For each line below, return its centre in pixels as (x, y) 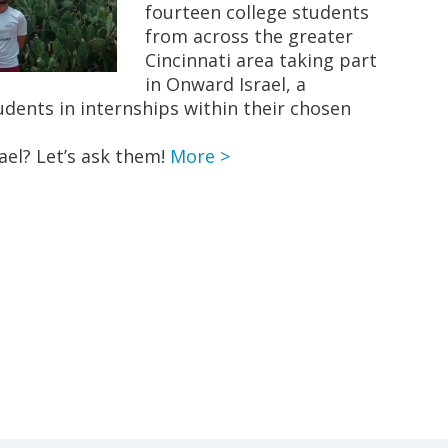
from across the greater (249, 36)
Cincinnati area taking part (261, 60)
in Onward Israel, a (226, 84)
